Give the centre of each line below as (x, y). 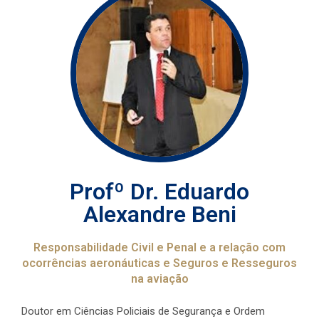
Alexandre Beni (159, 215)
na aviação (159, 279)
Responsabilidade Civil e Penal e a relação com (159, 248)
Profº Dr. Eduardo (159, 192)
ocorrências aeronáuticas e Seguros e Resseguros (159, 263)
